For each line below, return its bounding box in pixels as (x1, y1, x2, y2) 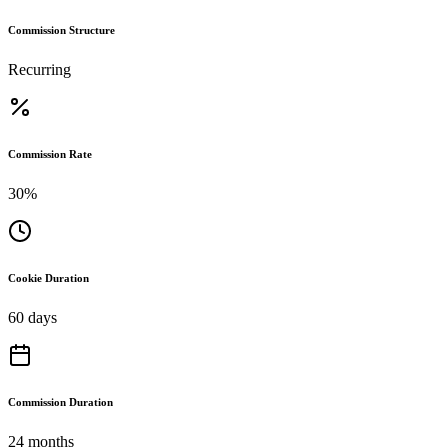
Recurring (8, 60, 71, 78)
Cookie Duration (8, 271, 89, 284)
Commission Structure (8, 23, 115, 36)
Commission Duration (8, 395, 113, 408)
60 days (8, 308, 57, 326)
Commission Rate (8, 147, 92, 160)
